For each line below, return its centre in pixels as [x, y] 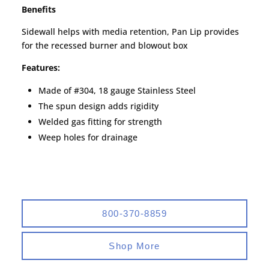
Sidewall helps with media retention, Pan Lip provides [131, 32]
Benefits [39, 10]
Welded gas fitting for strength [101, 122]
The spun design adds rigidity [99, 106]
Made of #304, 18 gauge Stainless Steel [117, 91]
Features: [41, 68]
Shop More [134, 246]
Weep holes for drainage [88, 138]
